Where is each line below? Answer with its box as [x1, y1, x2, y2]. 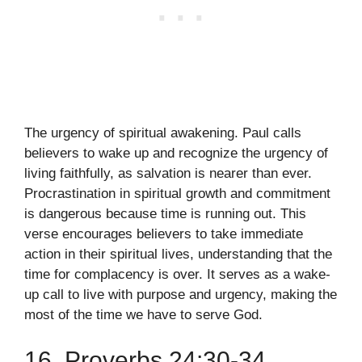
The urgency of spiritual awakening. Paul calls [24, 125, 301, 141]
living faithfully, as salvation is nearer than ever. [24, 166, 312, 182]
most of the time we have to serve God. [24, 307, 263, 323]
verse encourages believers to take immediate [24, 226, 303, 242]
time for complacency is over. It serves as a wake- [24, 267, 330, 283]
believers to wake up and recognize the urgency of [24, 145, 328, 162]
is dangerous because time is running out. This [24, 206, 306, 222]
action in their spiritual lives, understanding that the [24, 246, 332, 263]
